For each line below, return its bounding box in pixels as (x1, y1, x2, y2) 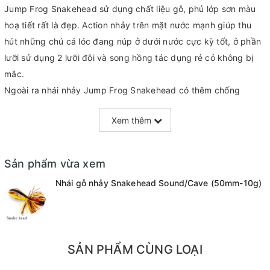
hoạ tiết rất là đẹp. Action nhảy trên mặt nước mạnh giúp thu (4, 20, 251, 30)
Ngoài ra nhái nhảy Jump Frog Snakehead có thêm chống (4, 85, 240, 95)
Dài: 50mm (4, 134, 49, 144)
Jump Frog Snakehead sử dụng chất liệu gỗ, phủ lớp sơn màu (4, 4, 256, 14)
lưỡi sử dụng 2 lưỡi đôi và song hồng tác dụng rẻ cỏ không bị (4, 52, 253, 63)
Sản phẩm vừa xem (4, 157, 105, 170)
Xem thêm (111, 115, 154, 125)
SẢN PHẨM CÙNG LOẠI (67, 242, 202, 257)
